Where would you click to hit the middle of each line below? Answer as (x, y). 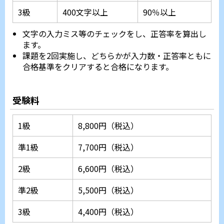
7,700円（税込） (108, 147)
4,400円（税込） (108, 212)
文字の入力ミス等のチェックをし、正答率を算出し (114, 34)
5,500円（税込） (108, 190)
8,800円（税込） (108, 126)
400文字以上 (85, 12)
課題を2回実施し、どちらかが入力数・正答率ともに (117, 56)
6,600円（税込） (108, 169)
